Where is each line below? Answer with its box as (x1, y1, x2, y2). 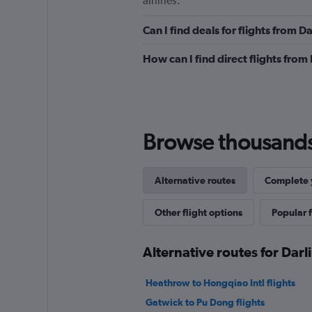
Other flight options (154, 207, 242, 219)
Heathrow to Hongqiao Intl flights (145, 277, 295, 289)
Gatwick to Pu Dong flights (145, 297, 265, 309)
